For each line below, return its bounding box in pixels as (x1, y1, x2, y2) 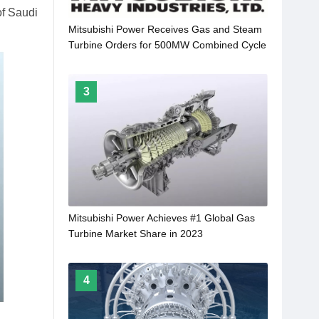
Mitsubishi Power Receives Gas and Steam (68, 23, 262, 35)
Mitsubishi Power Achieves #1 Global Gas (68, 211, 255, 224)
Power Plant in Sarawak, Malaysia (68, 54, 221, 66)
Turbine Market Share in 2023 (68, 227, 203, 239)
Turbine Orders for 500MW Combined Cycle (68, 38, 266, 51)
